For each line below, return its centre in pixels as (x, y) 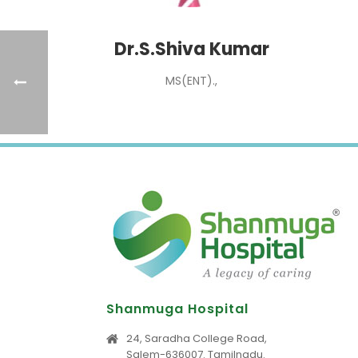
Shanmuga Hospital (177, 309)
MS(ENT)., (191, 81)
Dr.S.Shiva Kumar (191, 49)
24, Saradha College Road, (197, 338)
